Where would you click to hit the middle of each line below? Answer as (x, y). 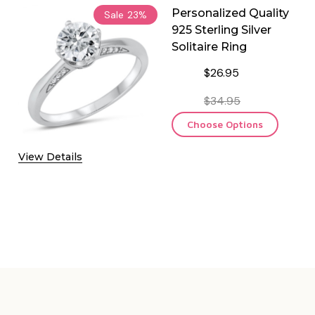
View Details (50, 156)
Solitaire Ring (209, 46)
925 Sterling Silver (221, 30)
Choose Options (225, 124)
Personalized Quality (230, 13)
